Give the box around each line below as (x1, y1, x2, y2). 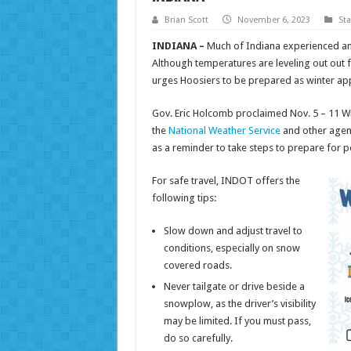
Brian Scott (164, 15, 208, 26)
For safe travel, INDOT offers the (151, 175, 300, 187)
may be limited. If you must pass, (163, 315, 311, 327)
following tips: (151, 192, 221, 204)
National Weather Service (168, 125, 280, 137)
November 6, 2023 (237, 15, 310, 26)
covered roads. (163, 259, 232, 272)
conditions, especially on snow (163, 242, 300, 255)
